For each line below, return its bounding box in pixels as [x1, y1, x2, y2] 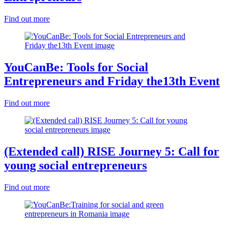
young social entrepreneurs [4, 158, 147, 172]
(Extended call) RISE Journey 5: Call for [4, 144, 219, 158]
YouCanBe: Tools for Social [4, 60, 148, 74]
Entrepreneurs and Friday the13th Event [4, 74, 220, 88]
